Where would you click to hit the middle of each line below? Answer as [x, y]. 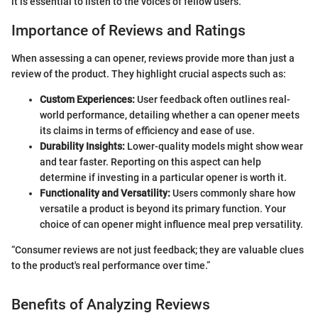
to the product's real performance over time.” [111, 265]
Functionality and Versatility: [105, 193]
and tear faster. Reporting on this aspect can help [150, 161]
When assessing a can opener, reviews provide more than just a [153, 58]
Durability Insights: [82, 146]
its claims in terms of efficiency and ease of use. [147, 130]
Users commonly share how [233, 193]
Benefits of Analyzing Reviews [111, 304]
